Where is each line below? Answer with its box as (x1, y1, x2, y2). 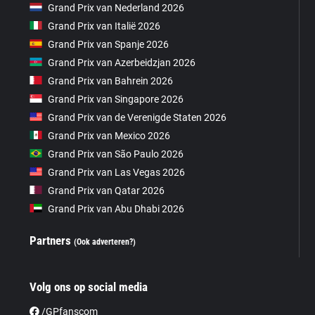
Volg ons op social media (30, 279, 148, 294)
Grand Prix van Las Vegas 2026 (48, 166, 186, 178)
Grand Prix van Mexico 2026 (48, 129, 171, 141)
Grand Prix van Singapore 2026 (48, 93, 184, 105)
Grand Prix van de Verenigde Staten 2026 (48, 111, 227, 123)
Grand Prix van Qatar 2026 (48, 184, 165, 196)
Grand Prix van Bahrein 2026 (48, 75, 174, 86)
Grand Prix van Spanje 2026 (48, 38, 169, 50)
